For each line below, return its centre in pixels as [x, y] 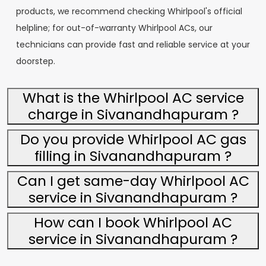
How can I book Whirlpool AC [133, 222]
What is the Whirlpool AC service [133, 98]
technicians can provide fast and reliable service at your [133, 45]
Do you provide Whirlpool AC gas [133, 139]
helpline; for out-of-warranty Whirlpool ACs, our [114, 28]
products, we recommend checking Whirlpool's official [129, 11]
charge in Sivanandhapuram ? [133, 114]
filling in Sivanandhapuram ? [133, 156]
